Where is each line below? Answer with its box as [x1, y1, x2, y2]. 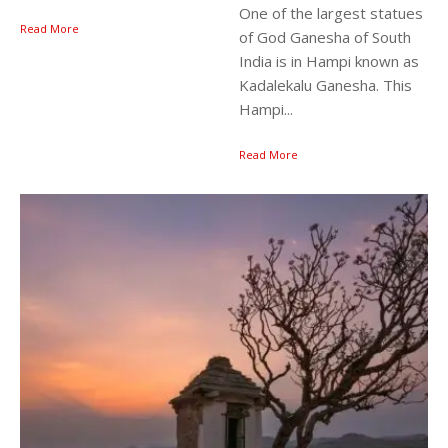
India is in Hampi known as [239, 50, 419, 71]
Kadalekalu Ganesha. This [239, 74, 412, 95]
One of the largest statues [239, 2, 423, 23]
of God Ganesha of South [239, 26, 411, 47]
